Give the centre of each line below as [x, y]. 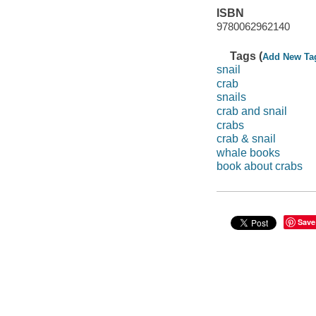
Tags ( [247, 56]
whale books [248, 152]
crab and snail [251, 111]
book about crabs [259, 166]
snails [231, 97]
